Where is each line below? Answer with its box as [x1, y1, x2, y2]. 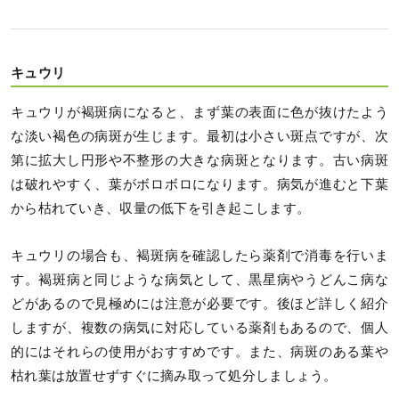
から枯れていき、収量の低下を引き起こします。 [11, 200, 311, 216]
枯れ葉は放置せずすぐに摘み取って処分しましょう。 [11, 368, 338, 383]
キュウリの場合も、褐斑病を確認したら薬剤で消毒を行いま [11, 248, 388, 263]
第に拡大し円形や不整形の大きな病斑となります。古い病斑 [11, 152, 388, 167]
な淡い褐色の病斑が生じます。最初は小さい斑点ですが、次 [11, 128, 388, 143]
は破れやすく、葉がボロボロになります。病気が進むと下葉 [11, 176, 388, 191]
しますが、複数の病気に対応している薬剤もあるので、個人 [11, 320, 388, 335]
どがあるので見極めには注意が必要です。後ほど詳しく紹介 [11, 296, 388, 311]
